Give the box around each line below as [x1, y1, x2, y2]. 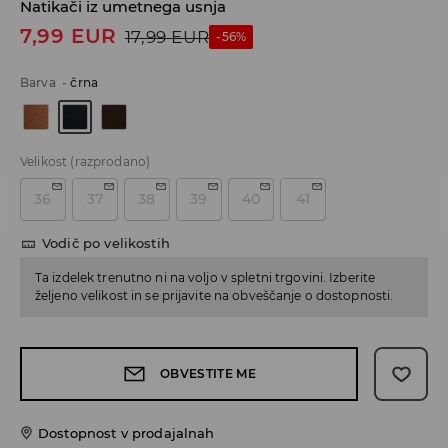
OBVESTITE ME [160, 366, 256, 382]
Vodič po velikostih [42, 235, 170, 252]
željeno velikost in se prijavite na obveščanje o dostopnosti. [35, 288, 394, 304]
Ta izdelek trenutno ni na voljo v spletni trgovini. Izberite [35, 270, 376, 286]
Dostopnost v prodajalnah [38, 425, 215, 442]
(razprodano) [70, 154, 151, 170]
